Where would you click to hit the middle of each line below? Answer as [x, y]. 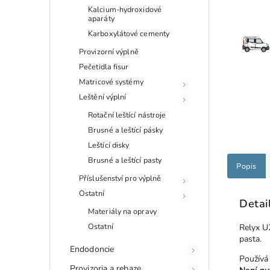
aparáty [101, 18]
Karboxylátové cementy [129, 33]
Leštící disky [109, 145]
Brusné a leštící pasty [125, 160]
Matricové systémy [111, 81]
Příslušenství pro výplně [120, 178]
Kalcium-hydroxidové [125, 9]
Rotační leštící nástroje [127, 115]
